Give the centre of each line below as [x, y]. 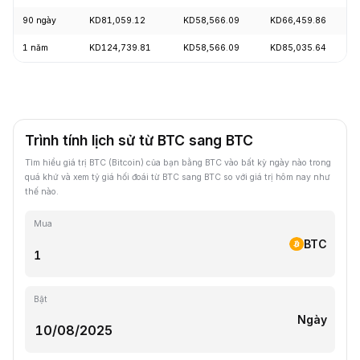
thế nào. [42, 191]
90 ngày [39, 20]
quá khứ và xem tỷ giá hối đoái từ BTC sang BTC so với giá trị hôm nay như [178, 177]
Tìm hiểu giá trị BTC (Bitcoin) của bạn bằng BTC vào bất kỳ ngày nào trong [178, 162]
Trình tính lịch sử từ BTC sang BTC [139, 140]
